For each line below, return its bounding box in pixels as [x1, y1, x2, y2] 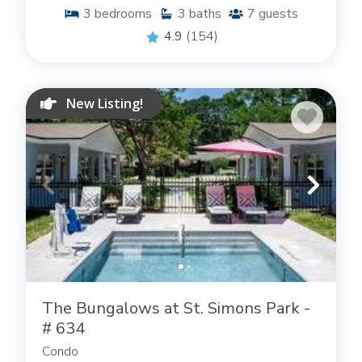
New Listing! [66, 95, 144, 112]
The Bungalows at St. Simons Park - [42, 297, 310, 320]
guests [259, 5, 298, 23]
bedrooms [95, 5, 152, 23]
